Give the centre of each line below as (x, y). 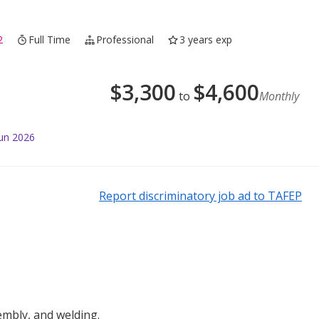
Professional (125, 40)
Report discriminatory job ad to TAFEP (200, 196)
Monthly (279, 96)
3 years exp (206, 40)
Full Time (50, 40)
